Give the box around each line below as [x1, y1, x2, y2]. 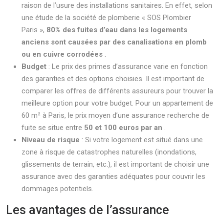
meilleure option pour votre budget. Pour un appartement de [22, 99, 213, 108]
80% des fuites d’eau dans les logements [46, 25, 187, 34]
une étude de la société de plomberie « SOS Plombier [22, 13, 191, 22]
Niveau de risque [22, 135, 82, 144]
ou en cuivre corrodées [22, 50, 105, 59]
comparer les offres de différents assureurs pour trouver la [22, 87, 213, 95]
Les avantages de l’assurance [6, 203, 169, 217]
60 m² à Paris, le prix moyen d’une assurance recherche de [22, 111, 209, 120]
